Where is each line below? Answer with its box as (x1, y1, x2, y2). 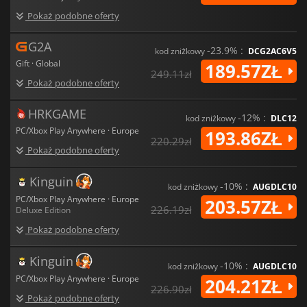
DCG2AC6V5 (248, 45, 297, 57)
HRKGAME (28, 105, 86, 122)
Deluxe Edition (16, 204, 71, 216)
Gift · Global (16, 57, 60, 69)
